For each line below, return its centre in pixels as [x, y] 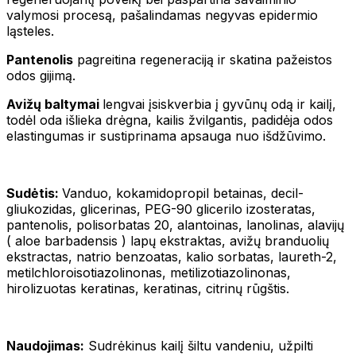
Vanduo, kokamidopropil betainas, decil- [183, 193]
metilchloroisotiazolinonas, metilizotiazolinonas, [149, 272]
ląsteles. [30, 31]
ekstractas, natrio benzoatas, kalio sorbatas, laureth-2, [172, 256]
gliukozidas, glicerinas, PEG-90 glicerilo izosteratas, [161, 209]
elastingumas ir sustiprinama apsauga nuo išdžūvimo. [166, 135]
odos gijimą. [41, 75]
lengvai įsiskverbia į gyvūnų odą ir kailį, [219, 104]
